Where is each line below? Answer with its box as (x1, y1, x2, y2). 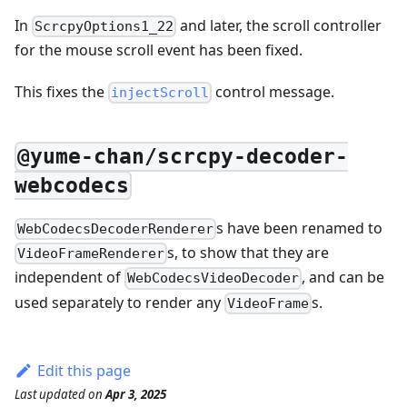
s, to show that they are (167, 243, 330, 263)
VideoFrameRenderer (17, 245, 165, 263)
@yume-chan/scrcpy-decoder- (17, 144, 349, 169)
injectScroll (111, 84, 210, 101)
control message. (212, 81, 335, 102)
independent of (15, 267, 124, 288)
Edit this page (36, 360, 131, 381)
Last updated (15, 385, 85, 402)
